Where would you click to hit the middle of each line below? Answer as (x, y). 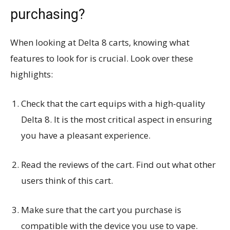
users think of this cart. (67, 181)
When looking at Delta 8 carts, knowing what (100, 43)
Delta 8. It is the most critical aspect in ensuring (117, 120)
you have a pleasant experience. (86, 136)
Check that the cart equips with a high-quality (113, 104)
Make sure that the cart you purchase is (101, 210)
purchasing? (48, 15)
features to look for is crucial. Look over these (102, 59)
